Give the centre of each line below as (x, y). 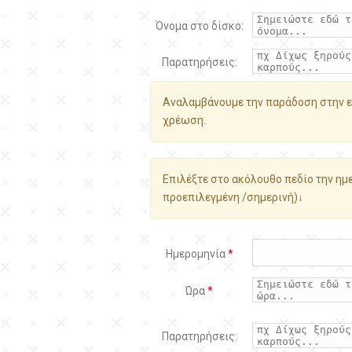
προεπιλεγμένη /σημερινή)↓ (233, 197)
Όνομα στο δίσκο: (199, 26)
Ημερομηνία (196, 254)
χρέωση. (184, 120)
